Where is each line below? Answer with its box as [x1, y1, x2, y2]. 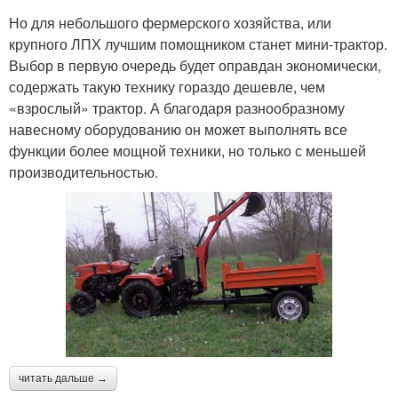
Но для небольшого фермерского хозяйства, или [9, 12, 331, 34]
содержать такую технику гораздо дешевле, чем [9, 76, 325, 98]
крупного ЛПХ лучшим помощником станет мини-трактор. [9, 34, 387, 55]
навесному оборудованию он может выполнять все [9, 119, 347, 140]
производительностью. [9, 162, 158, 183]
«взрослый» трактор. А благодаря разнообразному [9, 98, 345, 119]
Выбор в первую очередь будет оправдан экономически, [9, 55, 381, 76]
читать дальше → [19, 372, 107, 386]
